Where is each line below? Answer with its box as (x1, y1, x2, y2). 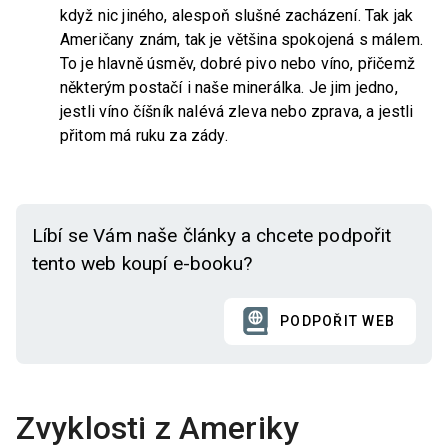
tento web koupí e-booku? (32, 252, 252, 276)
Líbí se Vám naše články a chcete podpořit (32, 224, 392, 248)
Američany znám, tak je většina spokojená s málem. (60, 29, 423, 49)
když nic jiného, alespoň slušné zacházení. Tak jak (60, 5, 414, 25)
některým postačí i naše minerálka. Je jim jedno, (60, 77, 398, 97)
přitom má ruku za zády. (60, 125, 228, 145)
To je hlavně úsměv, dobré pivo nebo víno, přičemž (60, 53, 415, 73)
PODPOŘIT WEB (280, 312, 395, 329)
